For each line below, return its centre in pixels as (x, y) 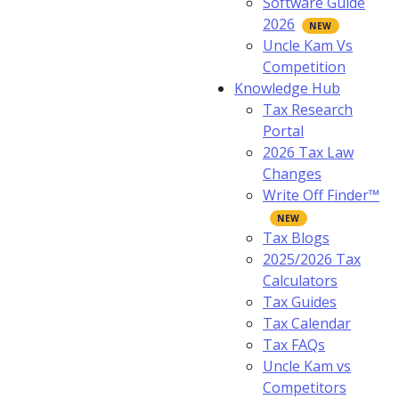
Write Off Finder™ (321, 195)
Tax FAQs (294, 345)
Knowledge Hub (287, 88)
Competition (304, 67)
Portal (283, 131)
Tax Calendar (307, 323)
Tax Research (308, 110)
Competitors (305, 387)
